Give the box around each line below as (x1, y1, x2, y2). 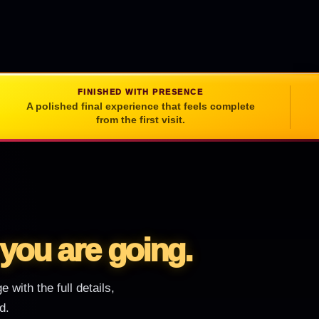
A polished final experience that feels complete (26, 100, 255, 112)
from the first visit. (95, 113, 185, 125)
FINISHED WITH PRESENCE (77, 87, 204, 96)
